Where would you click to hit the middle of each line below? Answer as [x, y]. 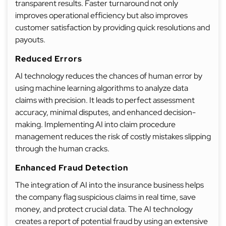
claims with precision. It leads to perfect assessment [105, 100]
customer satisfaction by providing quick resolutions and [112, 27]
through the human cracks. [62, 149]
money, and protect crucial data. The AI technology [104, 209]
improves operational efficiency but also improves [101, 15]
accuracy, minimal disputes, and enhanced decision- [105, 112]
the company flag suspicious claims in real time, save [105, 197]
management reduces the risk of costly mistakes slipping [113, 136]
